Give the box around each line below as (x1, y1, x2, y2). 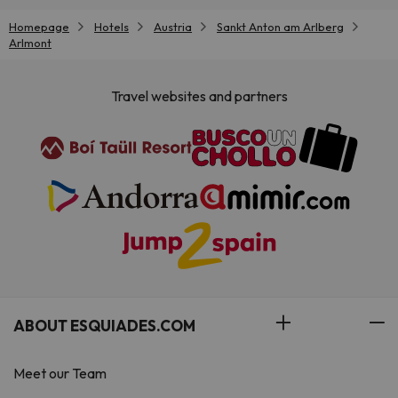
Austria (154, 20, 192, 34)
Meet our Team (13, 364, 107, 383)
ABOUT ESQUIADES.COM (13, 316, 195, 336)
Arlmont (9, 36, 52, 50)
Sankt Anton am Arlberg (217, 20, 344, 34)
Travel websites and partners (110, 87, 288, 106)
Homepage (9, 20, 69, 34)
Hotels (94, 20, 129, 34)
